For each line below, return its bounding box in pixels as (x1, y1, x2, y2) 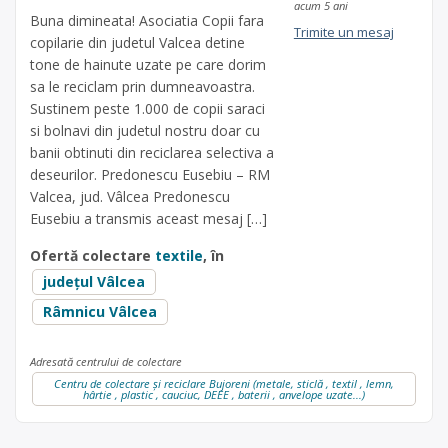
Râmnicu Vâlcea (43, 302, 157, 322)
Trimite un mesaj (293, 23, 394, 42)
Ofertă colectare (30, 246, 155, 266)
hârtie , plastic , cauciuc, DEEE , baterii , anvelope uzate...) (83, 387, 365, 403)
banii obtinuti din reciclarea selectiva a (30, 143, 274, 163)
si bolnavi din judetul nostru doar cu (30, 121, 260, 141)
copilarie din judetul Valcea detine (30, 33, 245, 53)
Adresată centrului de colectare (30, 354, 182, 370)
